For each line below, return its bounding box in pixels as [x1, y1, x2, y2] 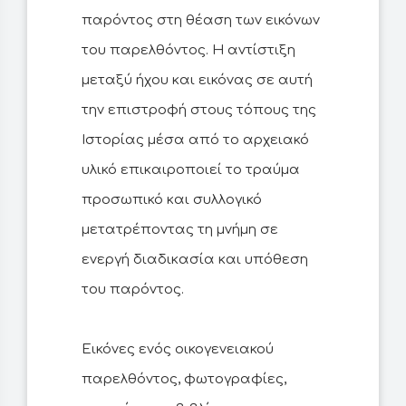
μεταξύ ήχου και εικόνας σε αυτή [82, 72, 313, 89]
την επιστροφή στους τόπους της [82, 102, 316, 119]
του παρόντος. [82, 282, 184, 298]
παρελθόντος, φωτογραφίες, [82, 372, 286, 388]
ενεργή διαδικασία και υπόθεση [82, 252, 308, 268]
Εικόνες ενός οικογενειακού [82, 342, 274, 358]
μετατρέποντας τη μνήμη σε [82, 222, 278, 238]
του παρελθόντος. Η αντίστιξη [82, 43, 295, 59]
